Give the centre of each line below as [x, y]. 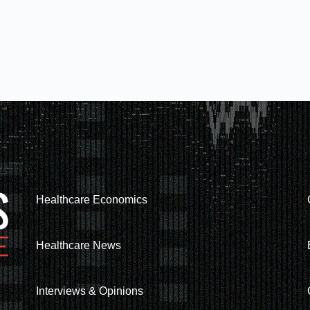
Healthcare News [78, 246]
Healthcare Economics [91, 200]
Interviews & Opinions [89, 291]
